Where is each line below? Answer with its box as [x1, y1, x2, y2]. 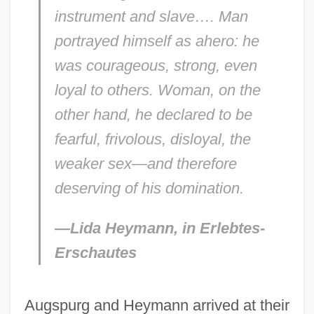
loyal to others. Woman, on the [54, 81, 261, 99]
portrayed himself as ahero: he [54, 32, 259, 50]
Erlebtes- [199, 219, 265, 237]
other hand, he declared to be [54, 105, 252, 123]
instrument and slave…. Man [54, 7, 248, 25]
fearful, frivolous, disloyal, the [54, 130, 251, 148]
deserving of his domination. [54, 179, 244, 197]
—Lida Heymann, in [54, 219, 200, 237]
